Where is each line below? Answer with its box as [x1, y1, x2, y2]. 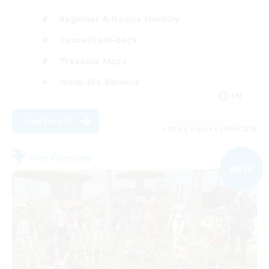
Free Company [29, 151, 92, 163]
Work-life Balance [59, 76, 141, 88]
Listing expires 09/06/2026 [163, 124, 257, 133]
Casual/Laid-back [59, 34, 138, 46]
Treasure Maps [59, 55, 127, 67]
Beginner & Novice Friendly [59, 13, 180, 25]
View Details [23, 116, 73, 127]
